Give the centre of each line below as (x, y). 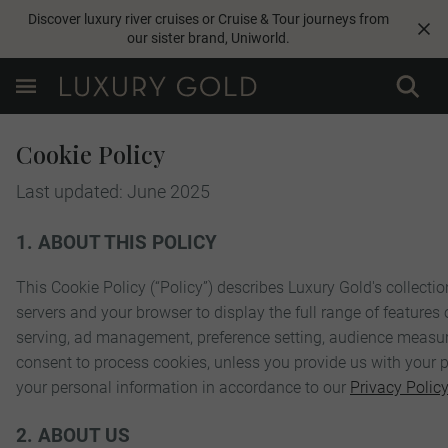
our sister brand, (178, 39)
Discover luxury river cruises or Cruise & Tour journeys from (208, 20)
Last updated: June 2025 (113, 192)
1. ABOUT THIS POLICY (116, 242)
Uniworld (258, 39)
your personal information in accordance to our (183, 387)
